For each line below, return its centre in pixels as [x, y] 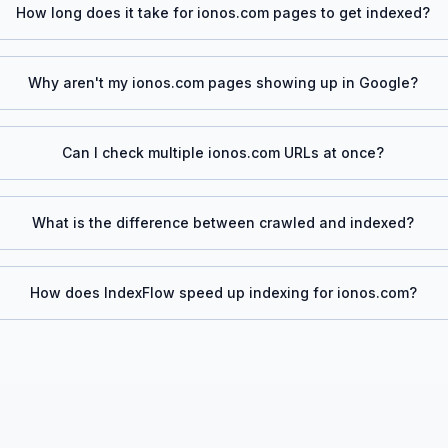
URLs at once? [332, 152]
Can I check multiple [135, 152]
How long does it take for [107, 12]
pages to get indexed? [350, 12]
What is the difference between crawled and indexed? [223, 222]
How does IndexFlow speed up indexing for [183, 292]
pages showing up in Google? [311, 82]
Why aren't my [80, 82]
